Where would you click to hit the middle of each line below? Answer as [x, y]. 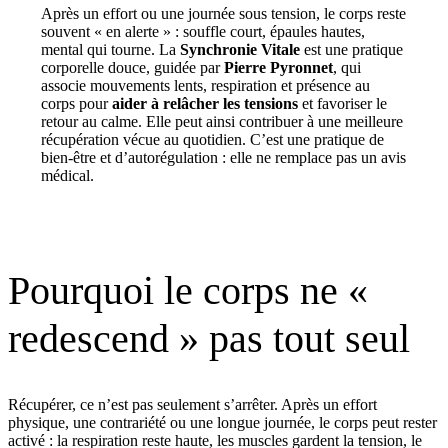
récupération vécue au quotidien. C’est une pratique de [212, 139]
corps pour [76, 103]
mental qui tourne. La [110, 49]
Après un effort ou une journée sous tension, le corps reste [223, 13]
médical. [67, 175]
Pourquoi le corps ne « [188, 290]
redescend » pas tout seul [209, 338]
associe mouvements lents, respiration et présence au [205, 85]
